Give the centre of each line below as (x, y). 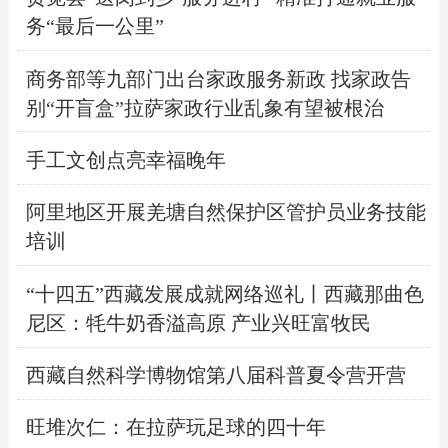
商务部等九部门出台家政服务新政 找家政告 (218, 78)
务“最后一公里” (94, 26)
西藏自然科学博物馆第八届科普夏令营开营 (215, 375)
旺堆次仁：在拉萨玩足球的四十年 (175, 427)
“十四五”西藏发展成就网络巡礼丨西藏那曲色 (224, 293)
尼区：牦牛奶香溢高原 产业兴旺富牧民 (198, 322)
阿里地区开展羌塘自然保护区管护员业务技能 (225, 212)
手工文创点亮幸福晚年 (125, 159)
